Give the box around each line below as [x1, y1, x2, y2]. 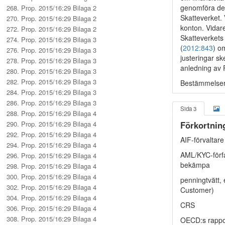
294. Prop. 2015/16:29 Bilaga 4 [7, 140, 96, 150]
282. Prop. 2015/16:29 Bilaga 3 [7, 77, 96, 86]
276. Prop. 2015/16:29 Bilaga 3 [7, 45, 96, 55]
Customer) [180, 185, 214, 195]
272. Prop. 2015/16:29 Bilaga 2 [7, 24, 96, 34]
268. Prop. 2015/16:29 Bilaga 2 [7, 3, 96, 13]
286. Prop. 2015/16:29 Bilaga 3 [7, 98, 96, 107]
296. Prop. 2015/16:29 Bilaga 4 [7, 151, 96, 160]
